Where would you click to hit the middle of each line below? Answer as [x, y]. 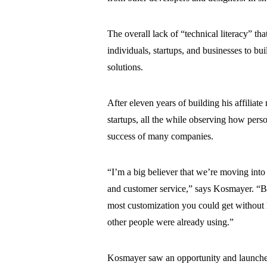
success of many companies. [161, 136]
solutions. [125, 67]
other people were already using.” [171, 222]
